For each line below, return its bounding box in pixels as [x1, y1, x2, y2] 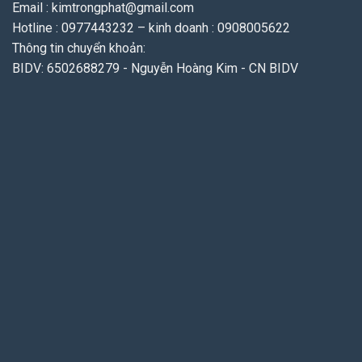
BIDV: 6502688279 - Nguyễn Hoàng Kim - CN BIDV [12, 61, 298, 77]
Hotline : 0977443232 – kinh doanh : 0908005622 [12, 20, 290, 36]
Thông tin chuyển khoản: [12, 40, 145, 57]
